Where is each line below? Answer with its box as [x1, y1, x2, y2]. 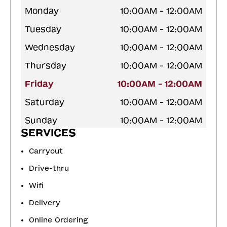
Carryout [29, 147, 63, 156]
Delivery [29, 199, 60, 208]
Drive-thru [29, 164, 69, 173]
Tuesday [25, 24, 61, 34]
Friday [25, 79, 54, 89]
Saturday [25, 97, 64, 107]
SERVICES [21, 127, 76, 139]
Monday [25, 6, 59, 16]
